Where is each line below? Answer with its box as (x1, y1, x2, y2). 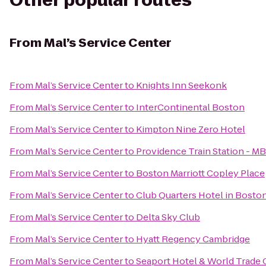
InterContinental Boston (136, 101, 245, 113)
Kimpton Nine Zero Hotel (136, 123, 245, 135)
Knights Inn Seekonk (136, 79, 227, 91)
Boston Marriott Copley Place (136, 167, 265, 179)
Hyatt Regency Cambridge (136, 233, 250, 245)
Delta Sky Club (136, 211, 200, 223)
